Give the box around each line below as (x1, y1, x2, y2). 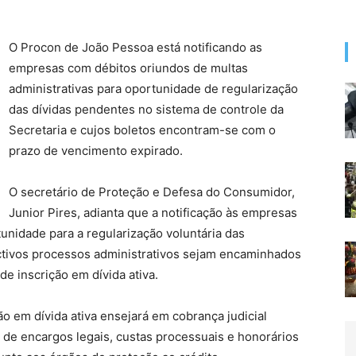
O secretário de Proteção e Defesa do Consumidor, (9, 184, 295, 199)
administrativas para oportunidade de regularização (9, 81, 298, 96)
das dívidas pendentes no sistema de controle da (9, 102, 284, 117)
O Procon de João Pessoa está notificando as (9, 40, 262, 55)
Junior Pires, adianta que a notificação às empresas (9, 205, 297, 220)
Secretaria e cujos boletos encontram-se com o (9, 122, 276, 137)
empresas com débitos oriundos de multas (9, 60, 248, 75)
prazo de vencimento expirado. (9, 143, 183, 158)
